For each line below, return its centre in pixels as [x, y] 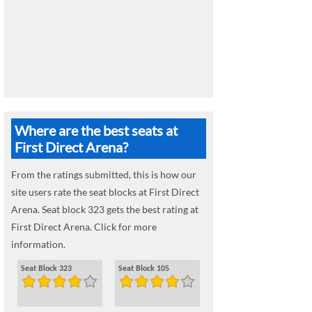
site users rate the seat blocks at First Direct [105, 192]
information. [38, 244]
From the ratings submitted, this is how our [104, 174]
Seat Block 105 [144, 269]
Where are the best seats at [96, 130]
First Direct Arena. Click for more [84, 227]
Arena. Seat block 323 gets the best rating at [105, 209]
